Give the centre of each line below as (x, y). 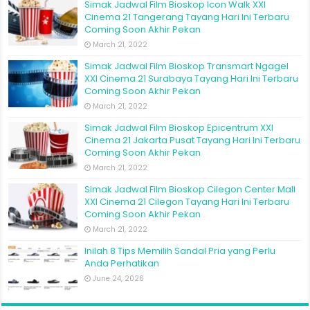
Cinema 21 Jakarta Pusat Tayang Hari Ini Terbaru (193, 140)
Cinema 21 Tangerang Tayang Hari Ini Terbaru (187, 17)
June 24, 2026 (119, 278)
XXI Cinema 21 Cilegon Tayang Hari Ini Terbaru (187, 201)
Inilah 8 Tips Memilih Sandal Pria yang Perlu (180, 250)
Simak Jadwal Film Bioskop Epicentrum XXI (179, 127)
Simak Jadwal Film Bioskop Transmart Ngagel (187, 66)
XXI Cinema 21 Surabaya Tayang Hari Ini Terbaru (192, 78)
